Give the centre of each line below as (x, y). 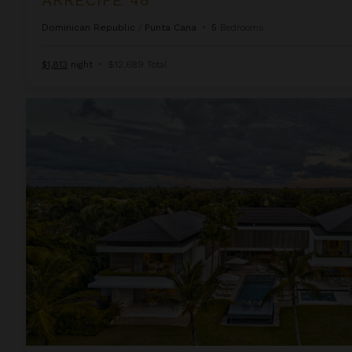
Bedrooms (242, 27)
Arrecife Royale (65, 105)
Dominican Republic (88, 27)
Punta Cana (170, 27)
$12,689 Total (137, 64)
